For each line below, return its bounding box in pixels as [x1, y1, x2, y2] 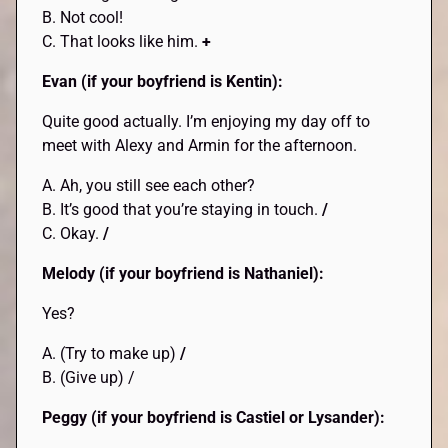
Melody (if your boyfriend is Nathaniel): [42, 264, 325, 284]
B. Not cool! [42, 8, 124, 28]
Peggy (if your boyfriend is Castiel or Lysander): [42, 408, 386, 428]
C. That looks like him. [42, 32, 203, 52]
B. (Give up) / [42, 368, 136, 388]
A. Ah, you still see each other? [42, 176, 256, 196]
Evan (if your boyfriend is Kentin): [42, 72, 284, 92]
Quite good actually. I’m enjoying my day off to [42, 112, 371, 132]
